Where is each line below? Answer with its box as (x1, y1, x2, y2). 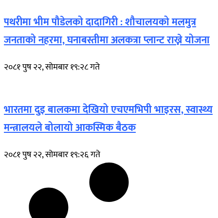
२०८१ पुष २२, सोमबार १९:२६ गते (4, 147, 100, 163)
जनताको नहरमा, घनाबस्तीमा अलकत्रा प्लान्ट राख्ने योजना (4, 32, 210, 49)
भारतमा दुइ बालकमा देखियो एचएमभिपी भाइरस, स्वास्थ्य (4, 101, 213, 119)
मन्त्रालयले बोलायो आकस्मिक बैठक (4, 119, 136, 137)
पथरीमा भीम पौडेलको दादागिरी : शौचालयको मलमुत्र (4, 14, 196, 31)
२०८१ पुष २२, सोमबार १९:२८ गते (4, 60, 100, 75)
